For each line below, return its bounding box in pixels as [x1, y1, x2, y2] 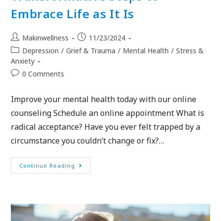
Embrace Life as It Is [11, 5, 135, 22]
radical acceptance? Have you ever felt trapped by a [11, 121, 201, 132]
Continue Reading [19, 161, 75, 169]
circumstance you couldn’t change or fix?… [11, 135, 165, 146]
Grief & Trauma [66, 45, 116, 55]
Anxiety [11, 56, 35, 66]
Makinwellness [22, 33, 69, 42]
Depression [22, 45, 59, 55]
